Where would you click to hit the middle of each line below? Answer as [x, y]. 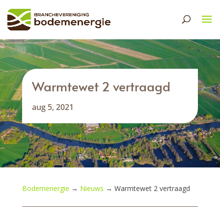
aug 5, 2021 [53, 107]
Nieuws [92, 188]
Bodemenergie [45, 188]
